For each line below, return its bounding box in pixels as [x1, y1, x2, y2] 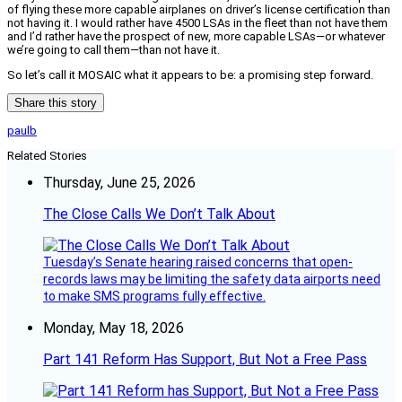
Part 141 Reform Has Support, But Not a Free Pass [43, 350, 367, 368]
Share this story [14, 95, 97, 109]
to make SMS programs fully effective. [43, 288, 266, 303]
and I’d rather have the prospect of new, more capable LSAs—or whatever [7, 29, 385, 43]
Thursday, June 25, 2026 [43, 173, 196, 191]
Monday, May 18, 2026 [43, 319, 184, 336]
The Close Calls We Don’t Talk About [43, 205, 275, 223]
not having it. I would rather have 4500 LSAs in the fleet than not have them [7, 15, 388, 30]
